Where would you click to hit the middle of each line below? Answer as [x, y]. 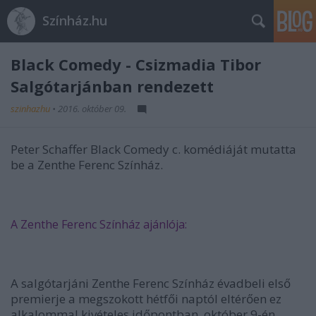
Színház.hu [75, 20]
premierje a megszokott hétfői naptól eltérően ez [146, 299]
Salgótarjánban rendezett [112, 86]
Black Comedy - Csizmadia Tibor [136, 64]
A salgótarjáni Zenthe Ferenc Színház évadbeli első [151, 283]
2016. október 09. [92, 109]
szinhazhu [31, 109]
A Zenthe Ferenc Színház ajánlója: [99, 224]
